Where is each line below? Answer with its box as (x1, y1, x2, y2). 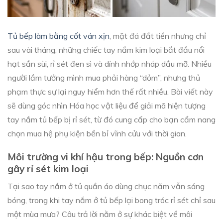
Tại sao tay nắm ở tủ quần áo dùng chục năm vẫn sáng (7, 181, 205, 192)
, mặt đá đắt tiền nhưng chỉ (110, 30, 206, 41)
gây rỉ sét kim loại (7, 162, 89, 175)
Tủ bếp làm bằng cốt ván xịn (7, 30, 110, 41)
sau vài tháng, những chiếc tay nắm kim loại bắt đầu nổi (7, 44, 205, 55)
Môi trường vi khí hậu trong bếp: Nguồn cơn (7, 150, 204, 163)
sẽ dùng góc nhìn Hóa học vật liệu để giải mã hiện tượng (7, 100, 206, 111)
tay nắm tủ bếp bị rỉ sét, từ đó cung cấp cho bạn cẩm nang (7, 114, 216, 124)
